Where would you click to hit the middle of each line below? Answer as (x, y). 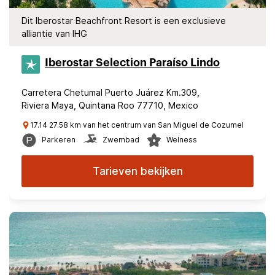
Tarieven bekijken (137, 171)
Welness (182, 140)
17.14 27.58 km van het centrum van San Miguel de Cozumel (137, 125)
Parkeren (59, 140)
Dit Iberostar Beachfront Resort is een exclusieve (124, 21)
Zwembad (121, 140)
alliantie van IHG (54, 33)
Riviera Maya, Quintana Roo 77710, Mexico (110, 105)
